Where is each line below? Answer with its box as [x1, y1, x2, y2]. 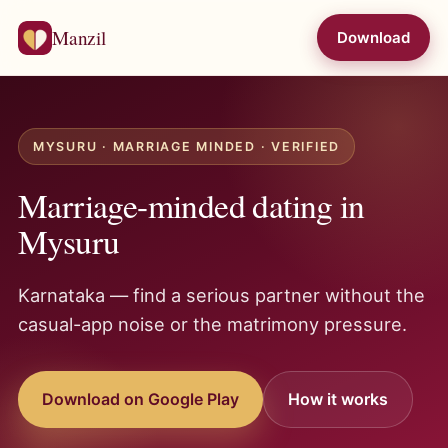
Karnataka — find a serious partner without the [18, 284, 425, 306]
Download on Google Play [42, 389, 239, 409]
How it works [288, 389, 388, 409]
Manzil [52, 25, 106, 50]
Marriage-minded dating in [18, 183, 365, 227]
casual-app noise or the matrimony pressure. [18, 313, 407, 335]
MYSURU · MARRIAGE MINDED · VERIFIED [33, 139, 341, 154]
